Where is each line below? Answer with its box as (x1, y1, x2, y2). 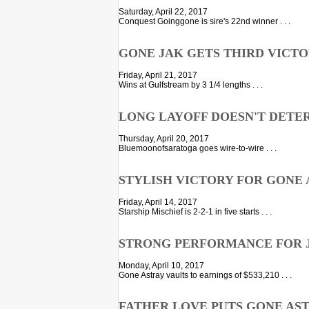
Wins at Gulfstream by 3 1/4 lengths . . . (119, 79, 263, 90)
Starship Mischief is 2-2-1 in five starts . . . (119, 206, 272, 217)
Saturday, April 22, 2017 (119, 6, 208, 17)
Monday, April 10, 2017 (119, 260, 204, 270)
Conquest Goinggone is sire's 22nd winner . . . (119, 16, 290, 26)
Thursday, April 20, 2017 (119, 133, 209, 143)
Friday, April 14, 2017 (119, 197, 197, 207)
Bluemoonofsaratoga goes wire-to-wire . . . (119, 143, 277, 153)
